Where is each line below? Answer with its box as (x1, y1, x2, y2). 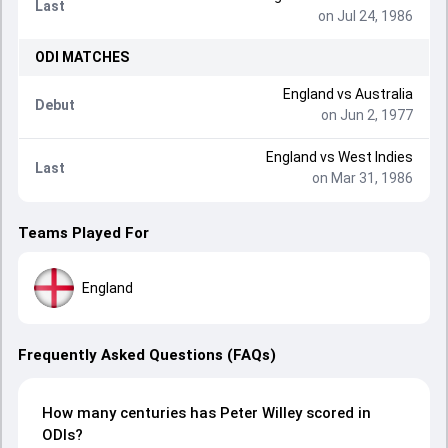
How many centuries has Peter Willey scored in (42, 404, 371, 422)
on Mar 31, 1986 (311, 170, 413, 186)
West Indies (337, 149, 413, 165)
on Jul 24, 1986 (317, 8, 413, 24)
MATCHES (59, 49, 129, 65)
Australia (354, 86, 413, 102)
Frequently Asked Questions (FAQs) (18, 346, 276, 364)
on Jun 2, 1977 (320, 107, 413, 123)
